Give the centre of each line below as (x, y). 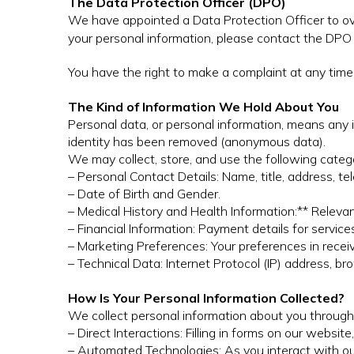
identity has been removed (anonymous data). (197, 142)
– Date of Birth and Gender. (144, 194)
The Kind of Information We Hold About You (203, 107)
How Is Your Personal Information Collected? (206, 298)
